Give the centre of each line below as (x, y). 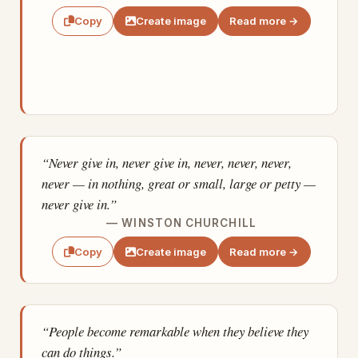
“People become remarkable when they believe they (175, 331)
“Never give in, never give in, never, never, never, (166, 162)
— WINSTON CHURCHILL (181, 223)
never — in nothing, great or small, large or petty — (178, 183)
